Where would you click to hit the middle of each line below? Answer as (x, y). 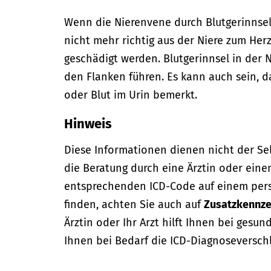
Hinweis (88, 124)
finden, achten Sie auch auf (134, 204)
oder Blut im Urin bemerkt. (131, 95)
